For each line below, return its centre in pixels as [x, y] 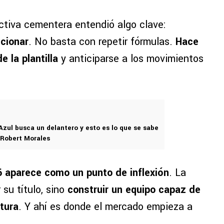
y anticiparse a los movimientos [132, 59]
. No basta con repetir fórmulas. [102, 42]
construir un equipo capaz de [134, 190]
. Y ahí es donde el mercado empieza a [105, 207]
